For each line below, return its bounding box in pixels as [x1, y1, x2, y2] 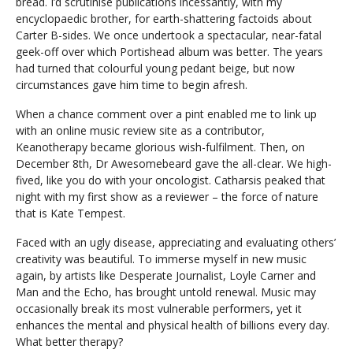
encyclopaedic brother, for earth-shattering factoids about [16, 11, 312, 26]
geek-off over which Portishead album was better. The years [16, 44, 323, 59]
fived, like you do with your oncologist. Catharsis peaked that [16, 173, 325, 188]
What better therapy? [16, 334, 123, 349]
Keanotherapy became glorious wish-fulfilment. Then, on [16, 139, 305, 154]
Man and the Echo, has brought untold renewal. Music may [16, 284, 316, 299]
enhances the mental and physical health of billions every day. [16, 318, 329, 333]
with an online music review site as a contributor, [16, 123, 265, 138]
